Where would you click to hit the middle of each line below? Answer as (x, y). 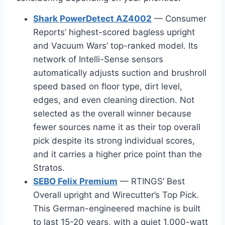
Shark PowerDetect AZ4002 (92, 18)
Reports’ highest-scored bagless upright (114, 32)
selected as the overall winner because (112, 113)
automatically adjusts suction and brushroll (120, 73)
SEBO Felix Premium (75, 181)
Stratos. (49, 167)
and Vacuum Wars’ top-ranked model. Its (116, 45)
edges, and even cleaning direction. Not (114, 100)
